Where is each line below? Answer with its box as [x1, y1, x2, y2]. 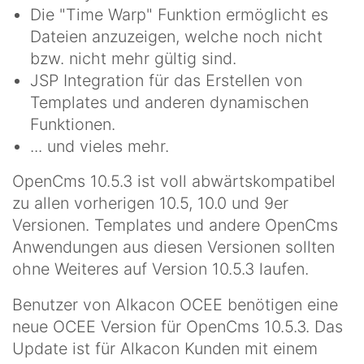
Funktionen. [30, 114, 115, 134]
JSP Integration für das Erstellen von [30, 70, 302, 90]
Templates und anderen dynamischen [30, 92, 309, 112]
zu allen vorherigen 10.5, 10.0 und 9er [12, 193, 288, 214]
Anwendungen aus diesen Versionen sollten [12, 237, 335, 258]
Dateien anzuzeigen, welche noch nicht [30, 26, 323, 46]
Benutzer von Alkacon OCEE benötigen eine [12, 294, 338, 314]
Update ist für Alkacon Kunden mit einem [12, 338, 318, 358]
